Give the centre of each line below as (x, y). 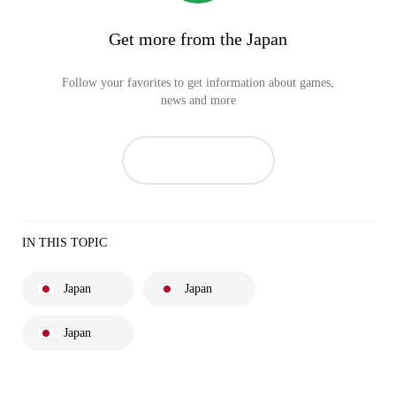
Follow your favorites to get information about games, (198, 83)
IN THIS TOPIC (65, 243)
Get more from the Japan (198, 39)
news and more (198, 100)
